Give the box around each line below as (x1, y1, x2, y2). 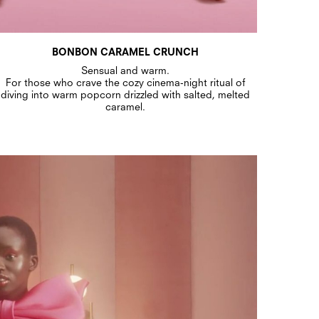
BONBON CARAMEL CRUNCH (52, 45, 199, 58)
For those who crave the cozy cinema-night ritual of (5, 75, 246, 88)
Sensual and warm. (81, 63, 169, 76)
